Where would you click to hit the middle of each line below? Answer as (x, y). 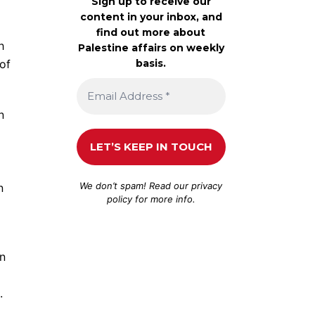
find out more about (151, 32)
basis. (151, 63)
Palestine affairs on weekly (151, 47)
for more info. (163, 199)
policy (119, 199)
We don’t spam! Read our (136, 185)
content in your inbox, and (151, 17)
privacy (207, 185)
